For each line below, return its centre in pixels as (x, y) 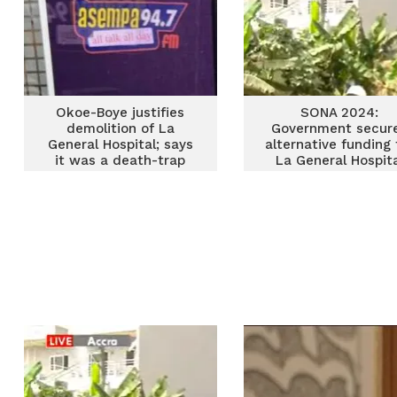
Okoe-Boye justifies (121, 113)
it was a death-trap (121, 160)
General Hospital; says (120, 144)
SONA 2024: (340, 113)
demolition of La (120, 128)
